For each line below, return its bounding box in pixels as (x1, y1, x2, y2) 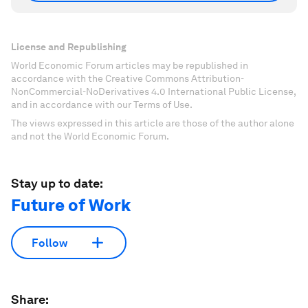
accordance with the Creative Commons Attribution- (11, 73, 244, 85)
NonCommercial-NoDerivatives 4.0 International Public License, (11, 86, 296, 98)
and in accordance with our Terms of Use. (11, 99, 192, 111)
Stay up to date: (11, 176, 103, 191)
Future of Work (11, 195, 131, 216)
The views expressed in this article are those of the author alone (11, 118, 294, 129)
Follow (32, 236, 67, 250)
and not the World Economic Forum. (11, 131, 169, 142)
